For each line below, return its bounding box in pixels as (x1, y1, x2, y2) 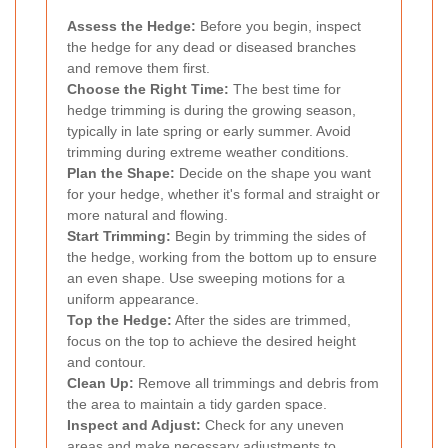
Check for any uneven (201, 416, 344, 433)
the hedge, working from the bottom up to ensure (67, 248, 377, 265)
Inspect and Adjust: (67, 416, 201, 433)
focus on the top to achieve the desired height (67, 332, 356, 349)
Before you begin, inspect (196, 17, 361, 34)
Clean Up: (67, 374, 134, 391)
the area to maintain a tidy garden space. (67, 395, 327, 412)
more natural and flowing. (67, 206, 228, 223)
